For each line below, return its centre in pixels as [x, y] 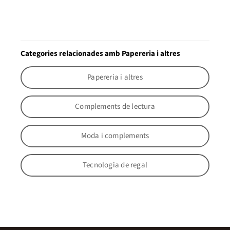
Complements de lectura [115, 107]
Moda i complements [115, 136]
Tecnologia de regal [115, 165]
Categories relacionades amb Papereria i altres [100, 53]
